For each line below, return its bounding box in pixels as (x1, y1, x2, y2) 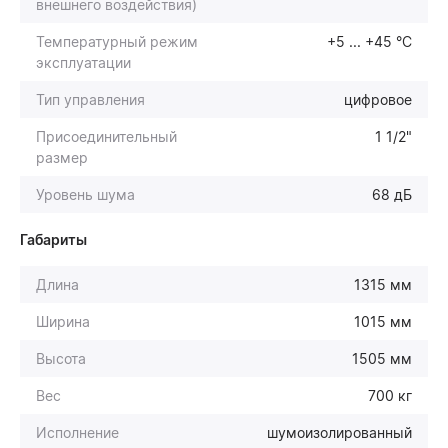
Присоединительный (36, 127, 177, 145)
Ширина (36, 312, 90, 330)
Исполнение (36, 423, 119, 441)
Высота (36, 349, 86, 367)
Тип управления (36, 90, 145, 108)
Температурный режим (36, 32, 198, 50)
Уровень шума (36, 185, 135, 203)
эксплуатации (36, 53, 131, 71)
